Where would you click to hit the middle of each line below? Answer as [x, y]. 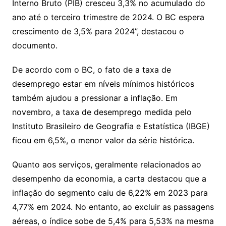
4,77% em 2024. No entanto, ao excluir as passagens [113, 207]
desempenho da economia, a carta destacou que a [109, 179]
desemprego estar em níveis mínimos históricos [103, 84]
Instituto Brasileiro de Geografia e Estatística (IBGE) [111, 126]
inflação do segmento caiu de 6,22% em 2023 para [110, 193]
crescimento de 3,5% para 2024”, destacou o [98, 31]
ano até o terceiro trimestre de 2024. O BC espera [108, 17]
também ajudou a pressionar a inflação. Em [95, 98]
